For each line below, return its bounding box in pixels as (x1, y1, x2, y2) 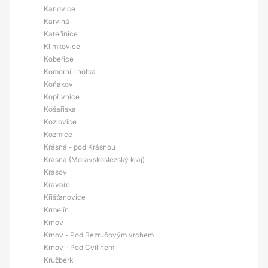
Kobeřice (44, 54, 74, 63)
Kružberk (44, 255, 73, 264)
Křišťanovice (44, 193, 86, 202)
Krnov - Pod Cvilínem (44, 243, 114, 252)
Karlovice (44, 4, 75, 13)
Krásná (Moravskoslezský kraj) (44, 155, 145, 164)
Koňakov (44, 80, 73, 89)
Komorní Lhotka (44, 67, 96, 76)
